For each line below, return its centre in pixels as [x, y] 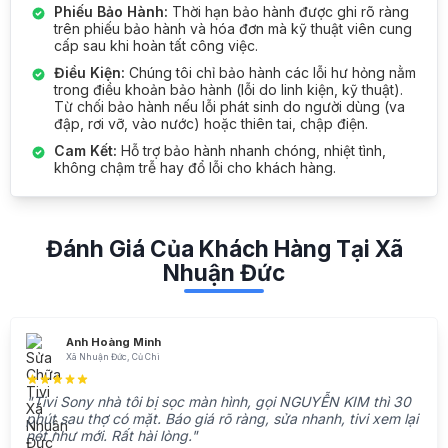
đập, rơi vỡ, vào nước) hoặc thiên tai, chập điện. [210, 124]
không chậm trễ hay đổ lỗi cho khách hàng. [194, 168]
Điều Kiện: [89, 73]
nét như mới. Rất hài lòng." [112, 436]
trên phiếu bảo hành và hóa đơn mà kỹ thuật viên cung [232, 29]
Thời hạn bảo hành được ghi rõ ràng [288, 12]
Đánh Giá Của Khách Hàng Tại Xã [224, 249]
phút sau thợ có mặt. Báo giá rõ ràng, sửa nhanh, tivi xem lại [222, 419]
